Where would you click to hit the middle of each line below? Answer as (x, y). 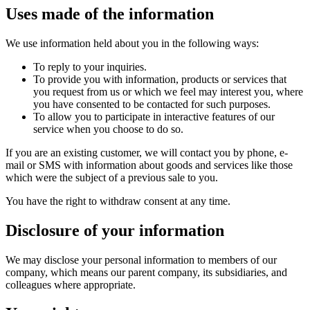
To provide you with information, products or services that (160, 79)
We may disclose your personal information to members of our (141, 259)
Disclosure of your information (115, 230)
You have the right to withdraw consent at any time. (118, 201)
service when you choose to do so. (108, 129)
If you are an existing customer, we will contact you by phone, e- (147, 152)
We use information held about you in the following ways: (132, 43)
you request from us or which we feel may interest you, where (168, 91)
